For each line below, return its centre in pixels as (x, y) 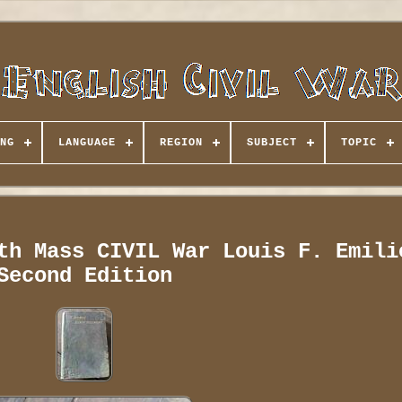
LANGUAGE (87, 143)
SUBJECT (271, 143)
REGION (181, 143)
